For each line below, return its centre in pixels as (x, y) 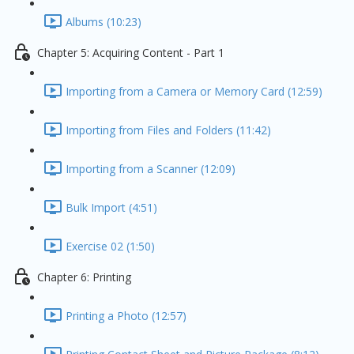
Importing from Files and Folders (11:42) (168, 130)
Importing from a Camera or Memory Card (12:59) (194, 92)
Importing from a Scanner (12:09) (151, 169)
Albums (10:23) (104, 22)
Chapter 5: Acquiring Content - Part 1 (131, 53)
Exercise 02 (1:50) (110, 247)
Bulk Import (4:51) (111, 208)
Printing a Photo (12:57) (126, 316)
